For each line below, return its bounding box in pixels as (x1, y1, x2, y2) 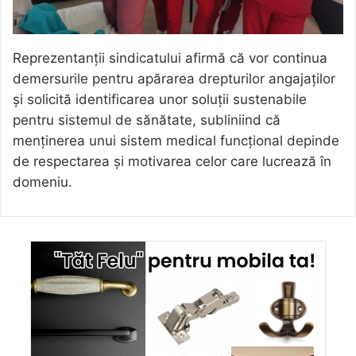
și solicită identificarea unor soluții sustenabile (13, 91, 307, 108)
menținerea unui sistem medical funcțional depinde (13, 133, 339, 149)
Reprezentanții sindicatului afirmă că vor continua (13, 50, 327, 67)
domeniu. (13, 174, 72, 191)
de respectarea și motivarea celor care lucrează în (13, 153, 331, 170)
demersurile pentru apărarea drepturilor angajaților (13, 71, 335, 87)
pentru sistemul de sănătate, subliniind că (13, 112, 281, 129)
